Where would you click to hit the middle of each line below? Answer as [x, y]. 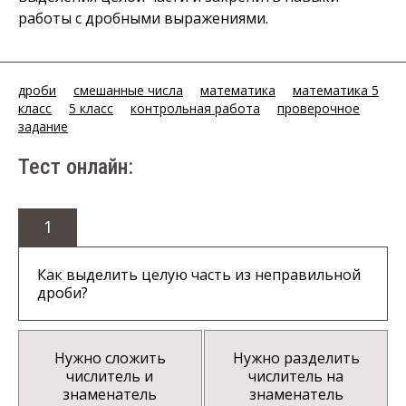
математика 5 [336, 90]
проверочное [319, 108]
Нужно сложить [110, 358]
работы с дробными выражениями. [143, 18]
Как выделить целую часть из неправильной [199, 274]
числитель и [110, 376]
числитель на [296, 376]
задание [43, 126]
